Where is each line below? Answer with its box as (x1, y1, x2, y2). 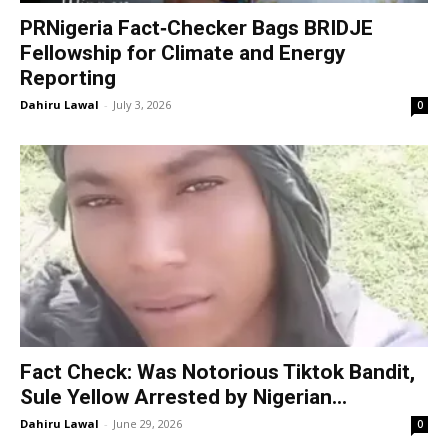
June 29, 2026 (113, 415, 182, 431)
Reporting (20, 66, 116, 91)
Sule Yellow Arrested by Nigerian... (20, 384, 347, 409)
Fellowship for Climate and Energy (20, 41, 346, 66)
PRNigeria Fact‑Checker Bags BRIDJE (20, 16, 373, 41)
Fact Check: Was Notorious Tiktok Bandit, (20, 359, 415, 384)
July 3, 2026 (113, 97, 171, 113)
